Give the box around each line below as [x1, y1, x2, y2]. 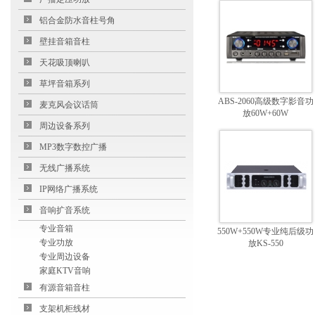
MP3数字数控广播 [39, 142, 107, 152]
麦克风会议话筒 [39, 100, 98, 110]
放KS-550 [247, 238, 283, 248]
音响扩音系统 [39, 205, 90, 215]
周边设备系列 [39, 121, 90, 131]
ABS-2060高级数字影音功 [217, 96, 314, 106]
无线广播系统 [39, 163, 90, 173]
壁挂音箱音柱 [39, 37, 90, 46]
